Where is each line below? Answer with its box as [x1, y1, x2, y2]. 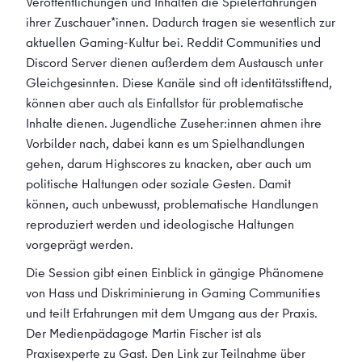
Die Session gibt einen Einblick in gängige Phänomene [26, 263, 324, 281]
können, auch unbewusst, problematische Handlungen [26, 195, 318, 213]
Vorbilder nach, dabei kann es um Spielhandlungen [26, 134, 305, 152]
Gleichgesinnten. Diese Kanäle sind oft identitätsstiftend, [26, 74, 332, 91]
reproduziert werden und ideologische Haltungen [26, 215, 294, 233]
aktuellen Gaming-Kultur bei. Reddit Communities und [26, 33, 321, 51]
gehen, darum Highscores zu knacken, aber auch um [26, 154, 311, 172]
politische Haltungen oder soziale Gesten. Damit [26, 175, 291, 192]
